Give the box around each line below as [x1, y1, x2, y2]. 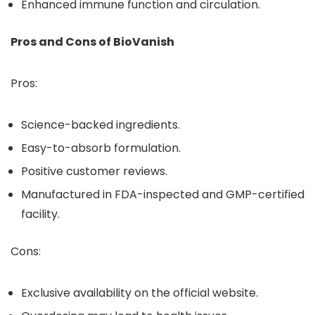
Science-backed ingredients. [21, 117, 180, 133]
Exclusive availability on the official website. [21, 285, 258, 301]
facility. [21, 206, 60, 222]
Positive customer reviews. [21, 163, 167, 179]
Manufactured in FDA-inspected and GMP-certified [21, 186, 304, 202]
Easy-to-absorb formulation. [21, 140, 181, 156]
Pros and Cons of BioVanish [11, 34, 174, 50]
